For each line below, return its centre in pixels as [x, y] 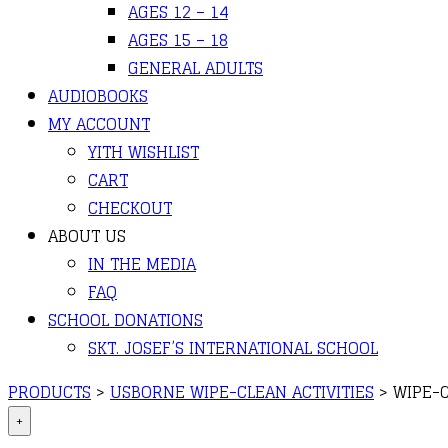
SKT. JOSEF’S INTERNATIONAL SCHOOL [233, 348]
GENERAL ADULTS [195, 68]
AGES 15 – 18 [178, 40]
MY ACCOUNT [99, 124]
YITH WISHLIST [143, 152]
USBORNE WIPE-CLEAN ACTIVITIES [242, 392]
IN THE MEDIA [142, 264]
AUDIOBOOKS [98, 96]
